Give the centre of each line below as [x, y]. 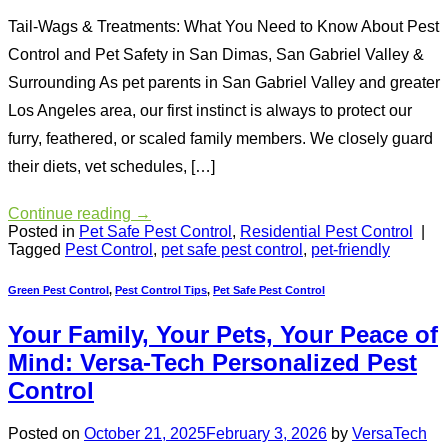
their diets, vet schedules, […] [111, 167]
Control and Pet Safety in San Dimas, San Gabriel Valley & [216, 55]
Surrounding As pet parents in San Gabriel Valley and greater [224, 83]
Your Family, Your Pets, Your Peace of [223, 335]
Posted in [43, 232]
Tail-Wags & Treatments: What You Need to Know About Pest [223, 27]
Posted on [46, 434]
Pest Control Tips [161, 290]
